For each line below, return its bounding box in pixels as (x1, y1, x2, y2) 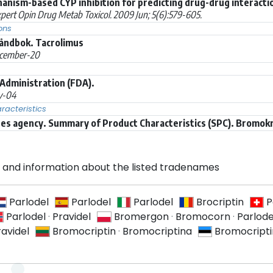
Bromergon (113, 209, 169, 224)
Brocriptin (196, 194, 244, 209)
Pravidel (52, 209, 91, 224)
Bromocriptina (122, 224, 192, 238)
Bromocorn (175, 209, 230, 224)
